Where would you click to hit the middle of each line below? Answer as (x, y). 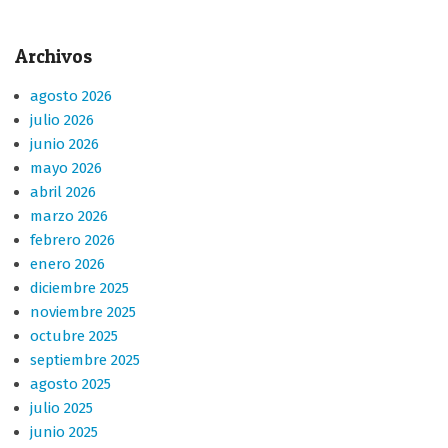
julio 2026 (62, 120)
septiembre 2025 (85, 360)
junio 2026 (64, 144)
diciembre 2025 (79, 288)
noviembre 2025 (83, 312)
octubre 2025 (74, 336)
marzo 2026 (69, 216)
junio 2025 (64, 432)
